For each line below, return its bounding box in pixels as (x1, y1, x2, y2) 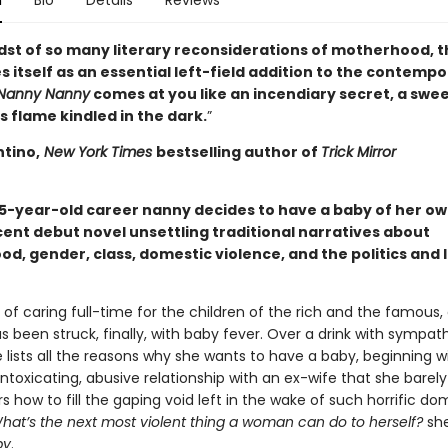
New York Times (39, 142, 156, 162)
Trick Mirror (320, 142, 396, 162)
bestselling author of (155, 142, 321, 162)
